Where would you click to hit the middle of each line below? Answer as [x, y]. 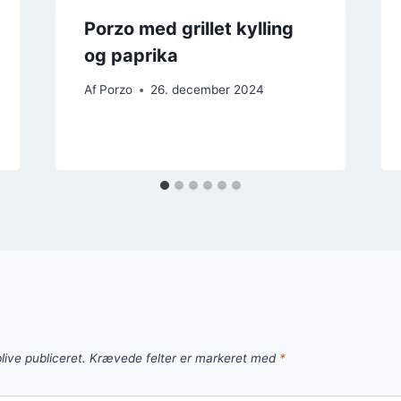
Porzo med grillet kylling [188, 28]
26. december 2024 [207, 90]
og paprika [131, 55]
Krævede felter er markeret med [184, 358]
